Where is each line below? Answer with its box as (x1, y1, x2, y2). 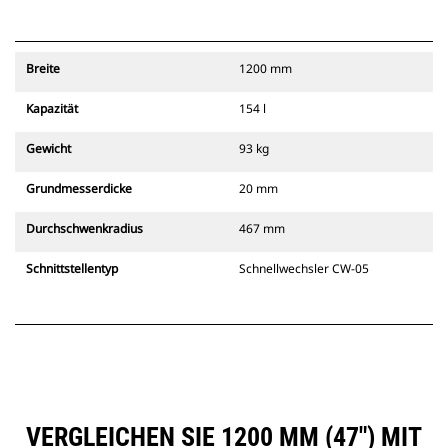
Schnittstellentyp (26, 260, 118, 278)
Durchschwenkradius (26, 220, 143, 238)
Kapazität (26, 100, 78, 118)
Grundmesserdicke (26, 180, 132, 198)
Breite (26, 60, 60, 78)
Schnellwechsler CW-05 (239, 260, 369, 278)
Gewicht (26, 140, 71, 158)
